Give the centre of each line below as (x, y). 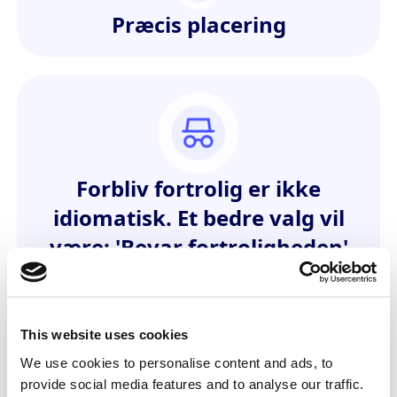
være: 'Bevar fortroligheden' (198, 246)
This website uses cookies (105, 334)
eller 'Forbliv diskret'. (198, 276)
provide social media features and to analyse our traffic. (192, 383)
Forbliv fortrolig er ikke (198, 188)
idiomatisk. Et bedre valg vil (198, 217)
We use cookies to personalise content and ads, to (177, 362)
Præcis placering (198, 25)
